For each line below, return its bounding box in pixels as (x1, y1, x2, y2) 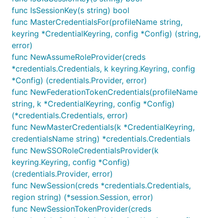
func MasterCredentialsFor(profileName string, (12, 17, 182, 27)
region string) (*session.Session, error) (12, 192, 153, 202)
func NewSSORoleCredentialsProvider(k (12, 145, 159, 155)
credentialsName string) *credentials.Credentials (12, 134, 190, 144)
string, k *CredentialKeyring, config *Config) (12, 99, 175, 109)
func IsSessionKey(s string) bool (12, 5, 129, 15)
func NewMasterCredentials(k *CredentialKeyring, (12, 122, 195, 132)
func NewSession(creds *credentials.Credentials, (12, 181, 191, 190)
